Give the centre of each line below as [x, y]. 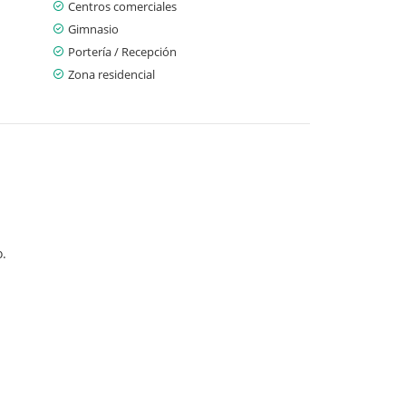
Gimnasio [93, 29]
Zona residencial [111, 74]
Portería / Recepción [122, 51]
